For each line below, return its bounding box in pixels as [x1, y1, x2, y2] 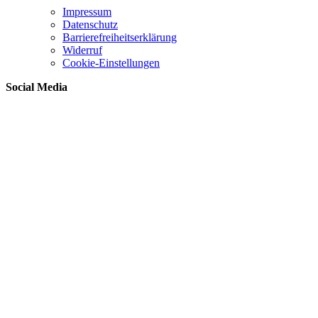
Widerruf [62, 44, 102, 57]
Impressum [62, 6, 111, 18]
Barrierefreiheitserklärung [62, 31, 177, 44]
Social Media [6, 81, 67, 94]
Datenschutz [62, 18, 118, 31]
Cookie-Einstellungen [62, 57, 160, 70]
